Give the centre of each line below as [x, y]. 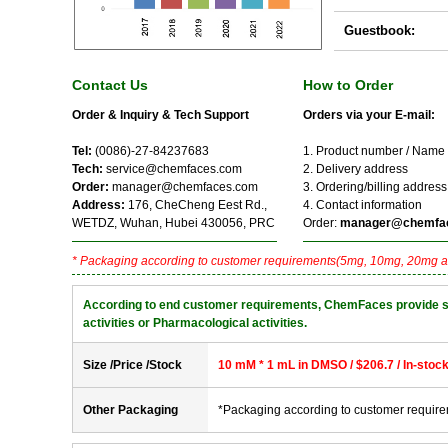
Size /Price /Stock [132, 365]
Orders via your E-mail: [369, 115]
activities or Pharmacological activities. [195, 323]
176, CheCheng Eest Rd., [197, 205]
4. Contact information [362, 205]
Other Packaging [130, 410]
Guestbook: [379, 30]
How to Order [348, 85]
